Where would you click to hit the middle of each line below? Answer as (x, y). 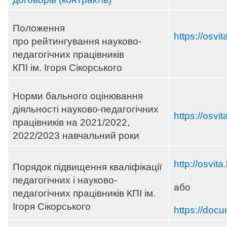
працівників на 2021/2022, (71, 123)
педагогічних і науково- (65, 180)
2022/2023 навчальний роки (76, 136)
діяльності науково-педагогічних (86, 109)
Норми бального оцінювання (78, 96)
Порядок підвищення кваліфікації (87, 167)
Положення (39, 28)
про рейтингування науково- (77, 42)
